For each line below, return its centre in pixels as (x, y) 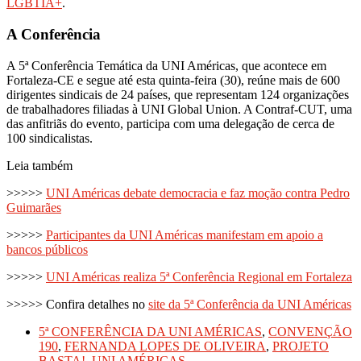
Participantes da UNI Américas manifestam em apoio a (185, 234)
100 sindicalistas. (50, 138)
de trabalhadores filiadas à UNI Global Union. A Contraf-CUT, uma (179, 109)
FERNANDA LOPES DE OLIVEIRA (165, 346)
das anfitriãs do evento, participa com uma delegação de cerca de (170, 123)
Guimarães (34, 207)
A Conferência (54, 34)
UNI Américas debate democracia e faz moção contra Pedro (198, 193)
